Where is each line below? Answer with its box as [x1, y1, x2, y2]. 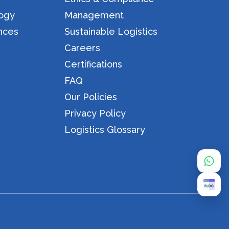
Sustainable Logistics [64, 26, 158, 37]
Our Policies [64, 91, 118, 103]
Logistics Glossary [64, 124, 146, 135]
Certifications [64, 59, 123, 70]
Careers [64, 42, 101, 54]
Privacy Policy [64, 108, 126, 119]
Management [64, 10, 124, 21]
